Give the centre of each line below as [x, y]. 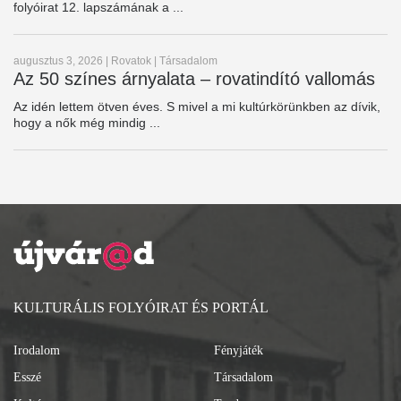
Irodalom [37, 351]
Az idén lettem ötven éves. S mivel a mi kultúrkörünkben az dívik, [197, 107]
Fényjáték [239, 351]
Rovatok [131, 61]
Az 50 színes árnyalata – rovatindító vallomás [194, 79]
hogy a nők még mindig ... [87, 123]
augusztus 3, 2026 [58, 61]
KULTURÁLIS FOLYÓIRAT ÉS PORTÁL [141, 308]
